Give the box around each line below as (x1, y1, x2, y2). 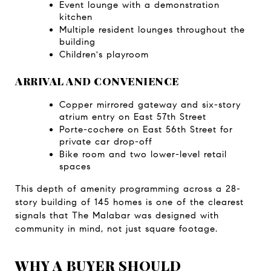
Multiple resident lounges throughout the (59, 24, 245, 35)
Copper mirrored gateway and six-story (59, 99, 241, 111)
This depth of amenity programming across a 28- (15, 183, 241, 195)
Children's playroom (59, 48, 149, 60)
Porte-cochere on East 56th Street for (59, 124, 233, 135)
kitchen (59, 11, 93, 22)
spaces (59, 161, 91, 172)
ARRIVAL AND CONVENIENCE (15, 74, 179, 88)
